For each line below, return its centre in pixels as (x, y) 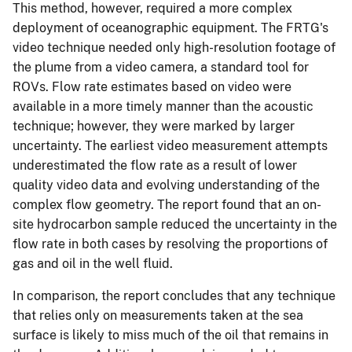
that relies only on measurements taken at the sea (158, 315)
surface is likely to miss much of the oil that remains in (170, 335)
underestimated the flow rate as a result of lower (155, 165)
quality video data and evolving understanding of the (166, 185)
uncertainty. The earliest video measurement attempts (170, 145)
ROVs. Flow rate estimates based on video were (152, 86)
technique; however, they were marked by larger (154, 126)
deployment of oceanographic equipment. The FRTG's (170, 27)
